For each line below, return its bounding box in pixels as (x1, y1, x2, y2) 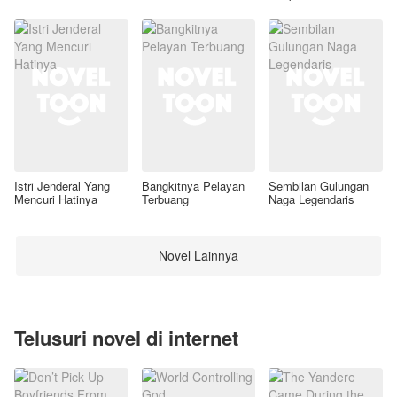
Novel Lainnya (159, 246, 238, 265)
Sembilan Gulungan (269, 176, 370, 194)
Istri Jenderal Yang (14, 176, 110, 194)
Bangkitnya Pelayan (141, 176, 245, 194)
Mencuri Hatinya (14, 190, 97, 207)
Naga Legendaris (269, 190, 355, 207)
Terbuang (141, 190, 189, 207)
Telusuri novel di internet (14, 323, 238, 352)
